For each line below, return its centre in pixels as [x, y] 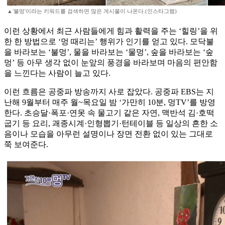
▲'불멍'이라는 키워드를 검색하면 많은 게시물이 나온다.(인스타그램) [92, 11]
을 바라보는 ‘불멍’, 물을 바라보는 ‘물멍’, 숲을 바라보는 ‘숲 [109, 52]
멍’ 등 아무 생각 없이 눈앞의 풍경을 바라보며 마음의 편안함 [111, 63]
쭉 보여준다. [26, 145]
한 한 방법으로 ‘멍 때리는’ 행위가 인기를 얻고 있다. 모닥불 [109, 42]
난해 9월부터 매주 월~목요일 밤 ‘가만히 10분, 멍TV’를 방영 [110, 102]
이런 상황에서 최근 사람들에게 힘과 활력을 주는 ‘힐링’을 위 [111, 31]
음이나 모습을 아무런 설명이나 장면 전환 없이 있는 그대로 [108, 134]
